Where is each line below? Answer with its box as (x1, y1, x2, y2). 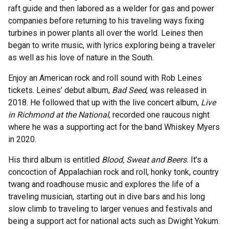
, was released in (146, 85, 207, 95)
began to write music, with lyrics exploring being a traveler (8, 40, 215, 50)
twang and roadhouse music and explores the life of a (8, 179, 199, 189)
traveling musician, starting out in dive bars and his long (8, 192, 205, 201)
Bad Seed (112, 85, 146, 95)
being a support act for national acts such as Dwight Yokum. (8, 216, 220, 226)
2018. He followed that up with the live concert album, (8, 98, 201, 107)
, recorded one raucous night (109, 110, 210, 120)
